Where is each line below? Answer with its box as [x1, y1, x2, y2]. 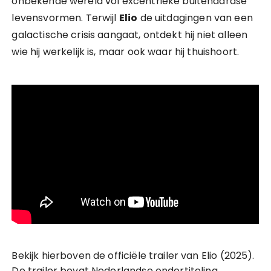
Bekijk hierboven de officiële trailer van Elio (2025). [11, 248, 255, 263]
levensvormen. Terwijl [11, 10, 119, 25]
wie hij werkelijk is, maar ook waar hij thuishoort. [11, 44, 240, 59]
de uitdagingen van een [137, 10, 253, 25]
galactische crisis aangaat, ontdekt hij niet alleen [11, 27, 248, 42]
